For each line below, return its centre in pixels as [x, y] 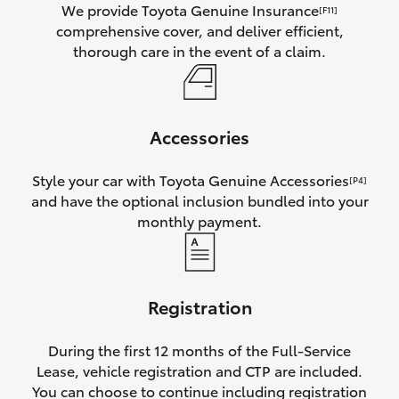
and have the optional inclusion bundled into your [199, 200]
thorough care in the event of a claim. [199, 51]
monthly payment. [199, 221]
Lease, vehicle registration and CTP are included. [199, 370]
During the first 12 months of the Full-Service [199, 350]
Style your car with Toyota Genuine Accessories [191, 180]
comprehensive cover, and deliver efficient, [199, 30]
